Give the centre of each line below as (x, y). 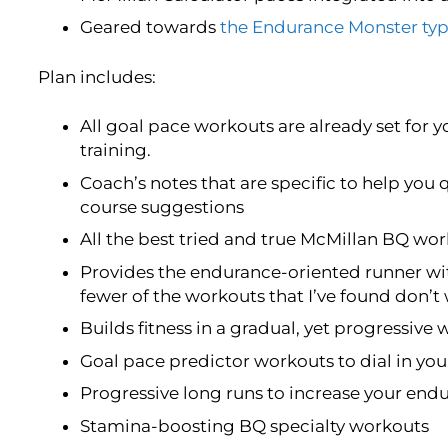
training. (116, 150)
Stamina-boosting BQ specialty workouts (255, 425)
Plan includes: (96, 76)
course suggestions (162, 206)
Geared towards (150, 27)
